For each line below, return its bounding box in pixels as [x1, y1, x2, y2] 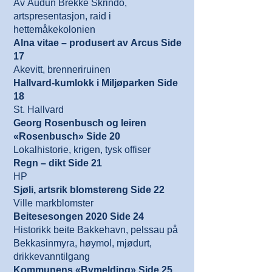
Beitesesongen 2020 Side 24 [13, 211, 144, 222]
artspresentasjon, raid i [13, 11, 111, 21]
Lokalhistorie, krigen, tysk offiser [13, 144, 151, 155]
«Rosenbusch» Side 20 [13, 131, 120, 141]
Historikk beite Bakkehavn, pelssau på [13, 225, 178, 235]
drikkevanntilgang [13, 251, 90, 262]
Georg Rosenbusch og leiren [13, 118, 146, 128]
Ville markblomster [13, 198, 93, 208]
